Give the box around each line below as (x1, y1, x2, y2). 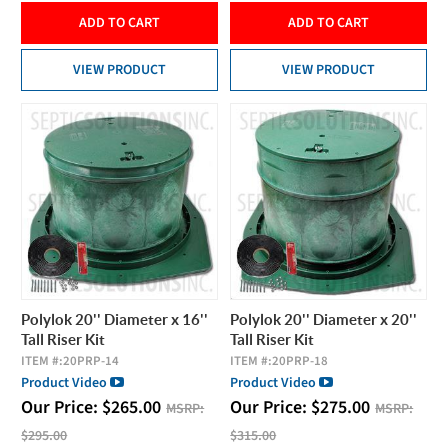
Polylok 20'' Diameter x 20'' (230, 310, 418, 328)
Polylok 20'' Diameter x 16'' (21, 310, 209, 328)
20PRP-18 (272, 351, 329, 370)
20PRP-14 (63, 351, 120, 370)
